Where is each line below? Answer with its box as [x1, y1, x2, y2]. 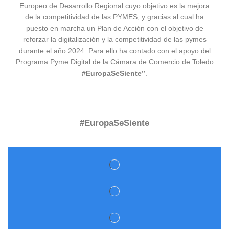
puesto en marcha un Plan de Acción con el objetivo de [26, 24, 203, 33]
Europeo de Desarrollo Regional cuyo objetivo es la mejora [19, 2, 210, 10]
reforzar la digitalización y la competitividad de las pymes [22, 35, 207, 44]
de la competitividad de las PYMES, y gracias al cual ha [25, 13, 204, 21]
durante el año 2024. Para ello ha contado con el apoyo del [18, 47, 211, 55]
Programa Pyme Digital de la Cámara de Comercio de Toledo [15, 58, 214, 66]
